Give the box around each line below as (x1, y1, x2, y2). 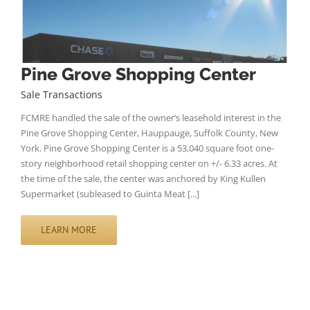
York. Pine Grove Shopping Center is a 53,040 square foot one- (21, 142, 274, 155)
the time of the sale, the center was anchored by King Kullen (21, 172, 266, 185)
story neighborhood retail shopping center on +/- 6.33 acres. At (21, 157, 277, 170)
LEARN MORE (41, 224, 97, 237)
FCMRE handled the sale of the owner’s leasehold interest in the (21, 111, 281, 125)
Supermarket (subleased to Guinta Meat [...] (21, 188, 199, 201)
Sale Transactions (21, 88, 102, 102)
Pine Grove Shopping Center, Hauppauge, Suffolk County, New (21, 127, 278, 140)
